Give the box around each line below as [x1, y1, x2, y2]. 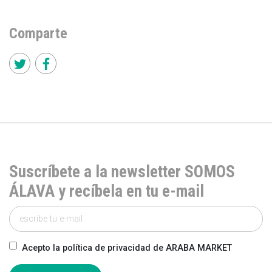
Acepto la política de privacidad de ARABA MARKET [22, 242, 232, 253]
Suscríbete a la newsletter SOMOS [9, 162, 235, 182]
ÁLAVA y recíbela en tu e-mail [9, 182, 204, 202]
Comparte [9, 25, 67, 42]
